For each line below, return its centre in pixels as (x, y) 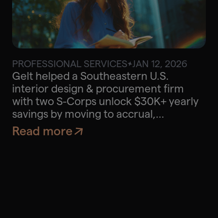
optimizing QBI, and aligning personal (103, 126)
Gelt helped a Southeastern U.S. (90, 76)
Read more (42, 131)
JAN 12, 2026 (160, 64)
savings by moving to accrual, (84, 114)
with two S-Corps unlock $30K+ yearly (105, 101)
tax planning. (43, 139)
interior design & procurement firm (98, 88)
